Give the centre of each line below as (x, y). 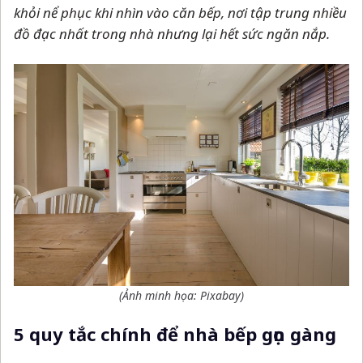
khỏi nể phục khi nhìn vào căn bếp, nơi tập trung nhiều (180, 13)
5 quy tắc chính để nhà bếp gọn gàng (175, 334)
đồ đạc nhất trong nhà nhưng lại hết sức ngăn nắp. (172, 34)
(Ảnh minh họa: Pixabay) (181, 296)
